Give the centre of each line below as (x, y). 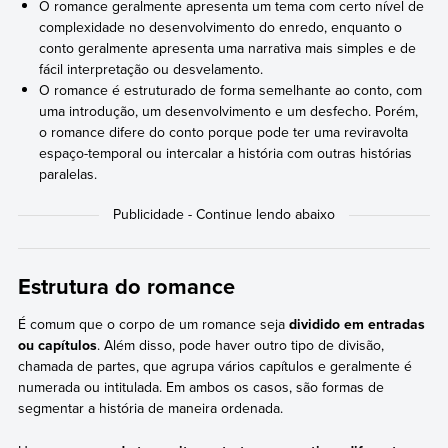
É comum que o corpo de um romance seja (153, 324)
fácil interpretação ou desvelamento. (151, 68)
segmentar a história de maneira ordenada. (150, 408)
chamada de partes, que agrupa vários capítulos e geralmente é (214, 366)
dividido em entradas (356, 324)
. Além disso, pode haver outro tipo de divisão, (240, 345)
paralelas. (68, 173)
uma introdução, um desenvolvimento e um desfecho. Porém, (229, 110)
